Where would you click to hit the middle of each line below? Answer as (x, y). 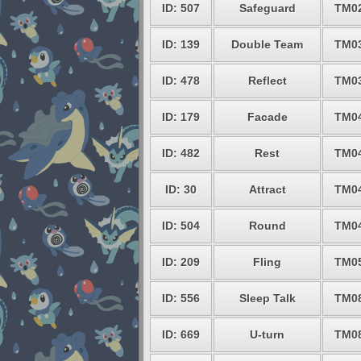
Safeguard (267, 8)
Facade (267, 117)
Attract (267, 189)
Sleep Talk (267, 298)
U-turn (267, 334)
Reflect (267, 81)
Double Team (267, 44)
